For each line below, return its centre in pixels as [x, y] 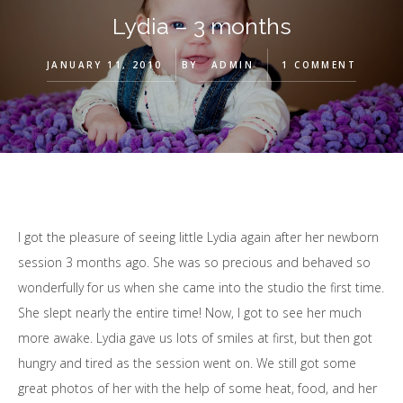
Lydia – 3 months [201, 26]
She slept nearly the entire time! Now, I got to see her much [190, 313]
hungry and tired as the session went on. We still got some [187, 363]
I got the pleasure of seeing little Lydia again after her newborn [198, 237]
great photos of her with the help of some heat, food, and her [197, 388]
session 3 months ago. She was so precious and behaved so [194, 262]
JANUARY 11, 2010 [104, 65]
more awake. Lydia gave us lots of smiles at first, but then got [195, 338]
